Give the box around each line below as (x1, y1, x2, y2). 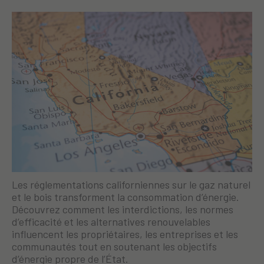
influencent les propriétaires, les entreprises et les (12, 227, 238, 241)
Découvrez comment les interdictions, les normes (12, 203, 233, 216)
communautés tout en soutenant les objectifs (12, 240, 217, 253)
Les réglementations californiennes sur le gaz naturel (12, 178, 250, 192)
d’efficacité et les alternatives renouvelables (12, 215, 210, 229)
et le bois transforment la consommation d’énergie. (12, 190, 239, 204)
